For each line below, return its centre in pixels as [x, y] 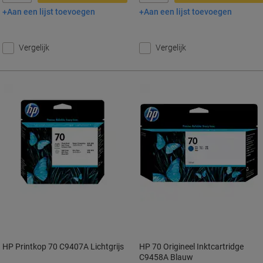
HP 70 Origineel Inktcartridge [192, 247]
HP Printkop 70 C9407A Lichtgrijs [63, 247]
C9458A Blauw [166, 257]
